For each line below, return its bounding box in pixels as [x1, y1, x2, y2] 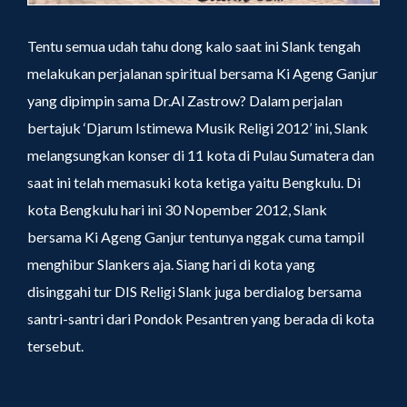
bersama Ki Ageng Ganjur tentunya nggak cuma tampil [27, 228, 364, 246]
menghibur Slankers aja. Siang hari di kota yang [27, 255, 315, 273]
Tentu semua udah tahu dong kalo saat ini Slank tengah [27, 37, 361, 55]
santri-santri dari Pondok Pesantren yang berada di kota [27, 310, 374, 328]
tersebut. [27, 337, 84, 355]
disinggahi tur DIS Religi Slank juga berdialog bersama [27, 283, 362, 301]
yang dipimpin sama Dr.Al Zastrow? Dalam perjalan [27, 92, 342, 110]
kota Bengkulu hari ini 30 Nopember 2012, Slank [27, 201, 327, 219]
